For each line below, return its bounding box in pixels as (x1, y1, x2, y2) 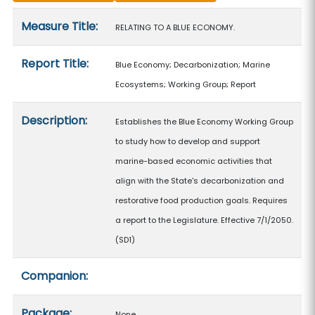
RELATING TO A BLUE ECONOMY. (115, 22, 236, 33)
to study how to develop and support (115, 136, 261, 147)
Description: (21, 112, 88, 129)
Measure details (12, 8, 100, 25)
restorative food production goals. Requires (115, 195, 288, 206)
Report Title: (21, 56, 89, 72)
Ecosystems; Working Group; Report (115, 79, 257, 90)
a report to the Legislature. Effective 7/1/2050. (115, 214, 294, 226)
